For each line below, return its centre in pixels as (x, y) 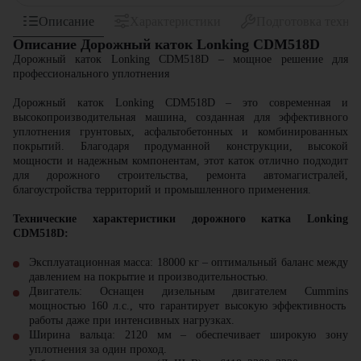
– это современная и (282, 103)
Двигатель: (56, 291)
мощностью (60, 306)
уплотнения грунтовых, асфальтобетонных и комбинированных (180, 132)
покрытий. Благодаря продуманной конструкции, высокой (180, 146)
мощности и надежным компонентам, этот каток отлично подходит (180, 161)
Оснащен (122, 291)
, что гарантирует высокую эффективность (238, 306)
